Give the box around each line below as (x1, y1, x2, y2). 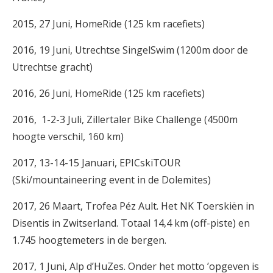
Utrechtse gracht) (12, 60, 93, 74)
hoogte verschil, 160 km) (12, 130, 124, 143)
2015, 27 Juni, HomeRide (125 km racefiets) (12, 17, 205, 30)
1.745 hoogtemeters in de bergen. (12, 233, 166, 247)
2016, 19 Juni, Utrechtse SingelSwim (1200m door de (12, 43, 248, 57)
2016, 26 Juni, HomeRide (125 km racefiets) (12, 87, 205, 100)
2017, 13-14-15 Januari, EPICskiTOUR (12, 156, 180, 169)
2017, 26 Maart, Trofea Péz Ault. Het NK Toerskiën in (12, 199, 254, 213)
